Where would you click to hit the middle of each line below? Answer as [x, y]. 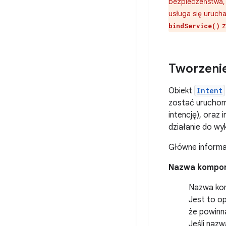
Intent [210, 91]
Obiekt [181, 91]
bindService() [194, 26]
